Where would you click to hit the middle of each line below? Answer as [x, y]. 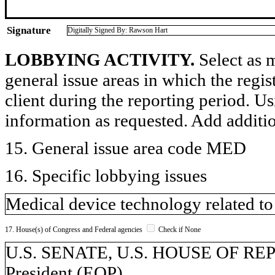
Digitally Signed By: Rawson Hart [118, 30]
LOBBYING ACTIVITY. [100, 59]
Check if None [179, 229]
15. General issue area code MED [126, 148]
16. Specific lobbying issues [106, 175]
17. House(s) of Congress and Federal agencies [75, 229]
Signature [29, 30]
